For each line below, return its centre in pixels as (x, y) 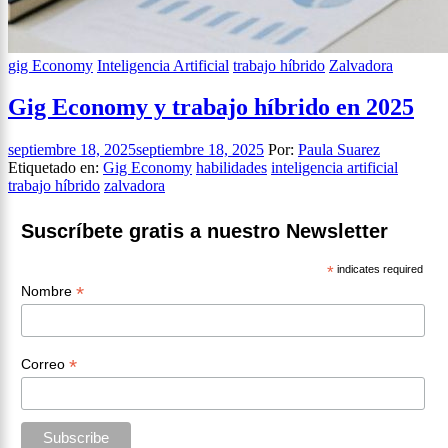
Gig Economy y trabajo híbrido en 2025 (211, 107)
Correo (44, 363)
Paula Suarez (339, 150)
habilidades (231, 168)
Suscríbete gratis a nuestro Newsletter (204, 231)
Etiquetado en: (53, 168)
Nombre (48, 291)
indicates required (379, 269)
